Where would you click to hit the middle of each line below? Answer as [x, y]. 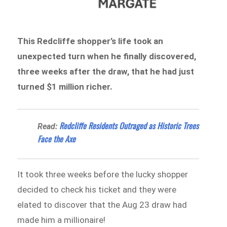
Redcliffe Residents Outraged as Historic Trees [129, 126]
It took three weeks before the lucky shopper [103, 175]
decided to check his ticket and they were [97, 190]
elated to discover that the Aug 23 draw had [102, 205]
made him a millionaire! [62, 220]
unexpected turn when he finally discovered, [107, 56]
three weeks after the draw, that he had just [106, 71]
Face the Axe [57, 139]
